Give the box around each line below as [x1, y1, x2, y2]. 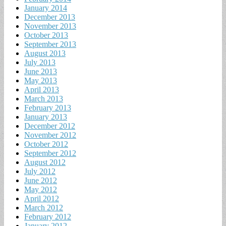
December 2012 [24, 121, 75, 130]
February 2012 [24, 212, 71, 221]
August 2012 [24, 157, 66, 166]
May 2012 [24, 185, 57, 194]
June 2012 [24, 176, 57, 185]
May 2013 [24, 76, 57, 85]
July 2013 [24, 58, 55, 67]
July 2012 [24, 166, 55, 176]
